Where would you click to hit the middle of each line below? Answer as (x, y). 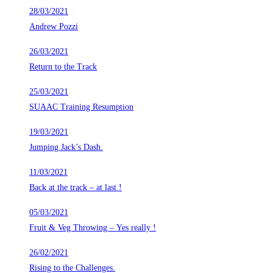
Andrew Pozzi (54, 27)
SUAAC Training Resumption (81, 107)
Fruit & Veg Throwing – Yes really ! (93, 228)
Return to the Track (63, 67)
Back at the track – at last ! (76, 188)
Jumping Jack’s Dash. (66, 147)
